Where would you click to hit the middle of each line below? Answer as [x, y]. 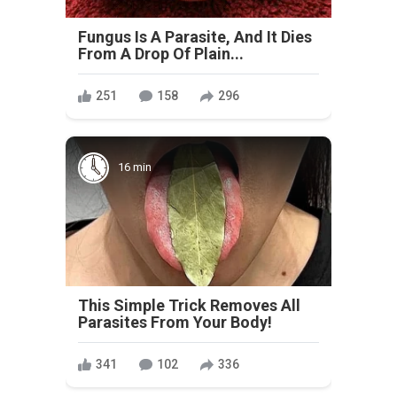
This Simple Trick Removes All [189, 305]
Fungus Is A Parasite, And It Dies [195, 36]
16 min [135, 167]
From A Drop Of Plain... [161, 53]
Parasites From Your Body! [175, 322]
